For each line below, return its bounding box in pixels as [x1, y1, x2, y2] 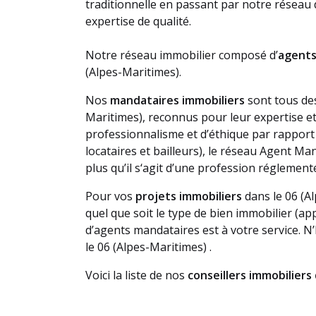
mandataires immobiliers [109, 92, 245, 109]
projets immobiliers [135, 188, 242, 205]
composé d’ [215, 47, 278, 63]
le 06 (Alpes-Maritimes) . [85, 239, 212, 255]
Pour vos [85, 188, 135, 205]
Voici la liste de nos [85, 267, 188, 284]
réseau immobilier [119, 47, 216, 63]
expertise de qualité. [85, 13, 191, 30]
